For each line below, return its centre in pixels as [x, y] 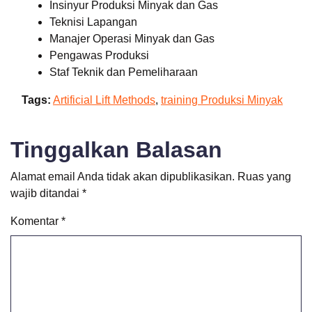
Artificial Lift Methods [104, 100]
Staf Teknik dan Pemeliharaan [124, 72]
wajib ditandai [46, 193]
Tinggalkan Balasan [116, 150]
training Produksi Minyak [222, 100]
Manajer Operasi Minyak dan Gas [132, 39]
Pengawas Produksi [99, 55]
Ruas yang [264, 177]
